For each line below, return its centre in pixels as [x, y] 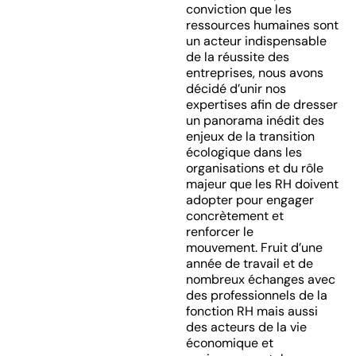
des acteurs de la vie [246, 327]
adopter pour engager [250, 200]
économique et [229, 343]
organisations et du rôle [254, 168]
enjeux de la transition [250, 136]
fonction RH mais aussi [252, 311]
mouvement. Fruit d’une [254, 248]
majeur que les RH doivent [262, 184]
